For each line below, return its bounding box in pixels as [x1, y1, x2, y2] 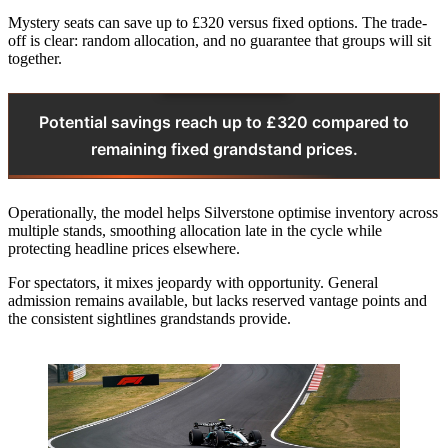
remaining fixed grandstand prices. [90, 138, 358, 159]
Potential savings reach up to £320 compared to [39, 111, 409, 132]
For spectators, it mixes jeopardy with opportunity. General [8, 273, 378, 291]
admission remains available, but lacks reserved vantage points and [8, 291, 427, 309]
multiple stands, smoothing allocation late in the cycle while [8, 221, 382, 239]
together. [8, 49, 62, 67]
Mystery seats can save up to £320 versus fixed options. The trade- [8, 13, 427, 31]
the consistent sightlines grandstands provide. [8, 309, 291, 327]
